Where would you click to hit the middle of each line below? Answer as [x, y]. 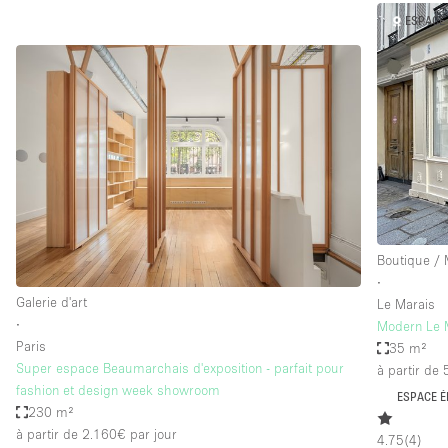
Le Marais [406, 304]
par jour [151, 434]
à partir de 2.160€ [71, 434]
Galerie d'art [51, 302]
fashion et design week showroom [118, 390]
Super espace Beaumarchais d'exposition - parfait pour [180, 368]
